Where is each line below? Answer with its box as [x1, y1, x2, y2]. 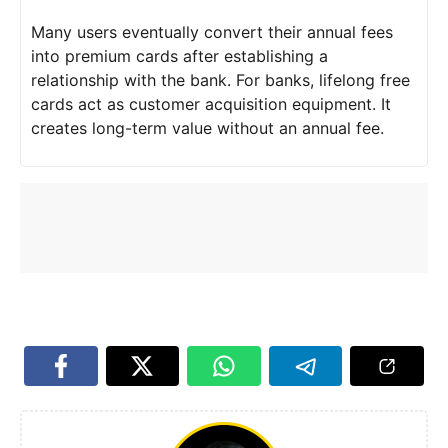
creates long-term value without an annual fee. [31, 118, 384, 139]
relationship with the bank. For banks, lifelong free [31, 70, 410, 91]
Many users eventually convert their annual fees [31, 22, 393, 43]
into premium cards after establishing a [31, 46, 328, 67]
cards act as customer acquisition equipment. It [31, 94, 391, 115]
